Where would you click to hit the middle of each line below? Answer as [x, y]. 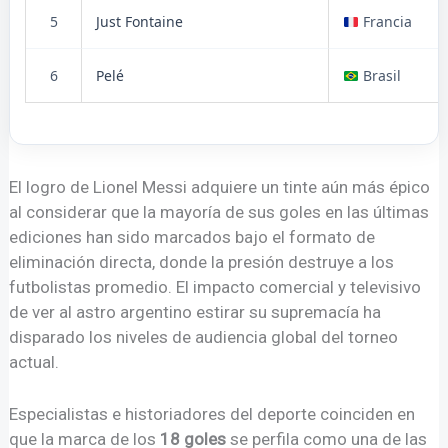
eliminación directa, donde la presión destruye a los [202, 261]
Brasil [380, 76]
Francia [386, 22]
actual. [34, 361]
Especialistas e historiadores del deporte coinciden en [212, 414]
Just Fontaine [140, 22]
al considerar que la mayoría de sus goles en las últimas [219, 211]
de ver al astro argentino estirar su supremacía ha [195, 311]
